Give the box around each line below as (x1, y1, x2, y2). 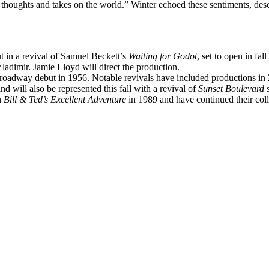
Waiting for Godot (128, 50, 197, 61)
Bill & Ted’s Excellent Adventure (4, 94, 126, 104)
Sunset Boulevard (198, 83, 264, 94)
